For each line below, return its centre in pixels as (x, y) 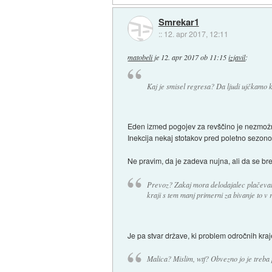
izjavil (237, 57)
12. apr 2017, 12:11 (196, 34)
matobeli (140, 57)
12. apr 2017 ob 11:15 (194, 57)
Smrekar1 (178, 22)
